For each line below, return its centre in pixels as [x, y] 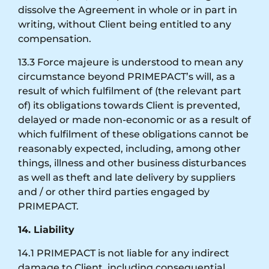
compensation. [55, 38]
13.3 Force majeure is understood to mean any [131, 62]
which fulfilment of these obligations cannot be [133, 134]
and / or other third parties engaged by [114, 192]
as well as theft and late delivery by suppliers [127, 177]
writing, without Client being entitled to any [125, 24]
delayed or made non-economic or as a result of [134, 119]
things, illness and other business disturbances [132, 163]
